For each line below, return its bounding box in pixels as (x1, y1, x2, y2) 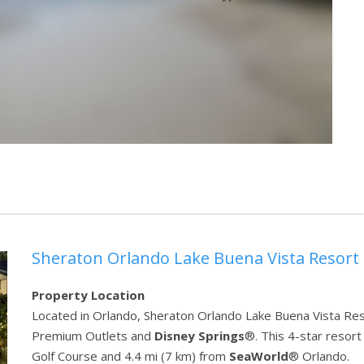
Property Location (32, 287, 145, 304)
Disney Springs (154, 327, 245, 344)
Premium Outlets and (32, 327, 154, 344)
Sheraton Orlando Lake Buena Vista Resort (32, 247, 359, 270)
